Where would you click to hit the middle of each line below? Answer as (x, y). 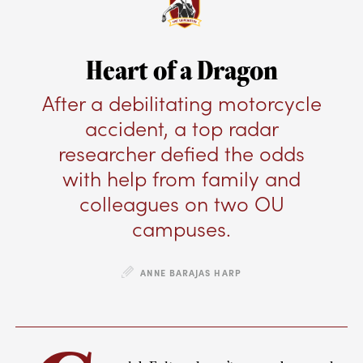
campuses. (181, 228)
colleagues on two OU (181, 203)
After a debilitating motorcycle (181, 102)
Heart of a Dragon (181, 69)
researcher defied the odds (181, 153)
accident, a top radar (181, 128)
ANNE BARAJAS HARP (191, 272)
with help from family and (181, 178)
